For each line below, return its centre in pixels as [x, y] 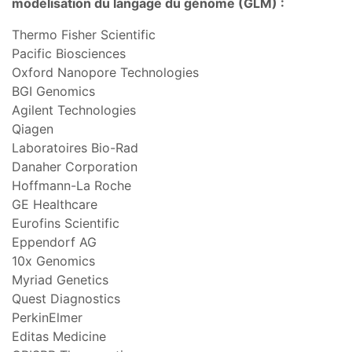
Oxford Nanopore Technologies [105, 72]
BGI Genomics [53, 91]
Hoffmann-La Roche [71, 185]
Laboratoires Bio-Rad [75, 147]
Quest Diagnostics [66, 298]
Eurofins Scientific [66, 223]
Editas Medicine [59, 336]
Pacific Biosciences [69, 53]
